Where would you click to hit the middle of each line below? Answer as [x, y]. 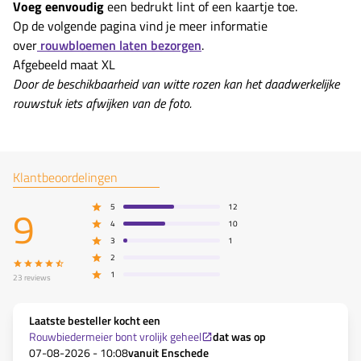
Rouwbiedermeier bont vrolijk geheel [115, 337]
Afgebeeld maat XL [64, 65]
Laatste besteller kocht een [95, 321]
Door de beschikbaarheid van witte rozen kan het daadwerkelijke [176, 84]
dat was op [239, 337]
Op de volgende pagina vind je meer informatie [140, 26]
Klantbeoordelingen [65, 178]
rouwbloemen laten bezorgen [119, 46]
